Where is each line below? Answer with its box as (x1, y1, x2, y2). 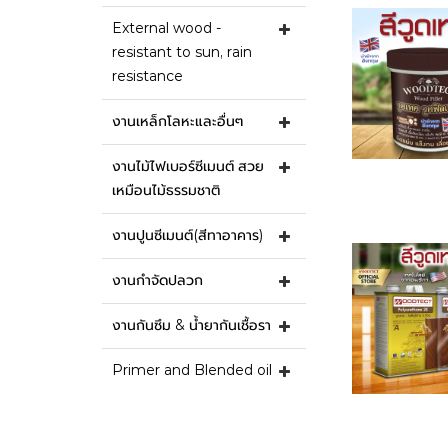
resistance (112, 65, 183, 87)
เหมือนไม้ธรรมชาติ (112, 179, 220, 201)
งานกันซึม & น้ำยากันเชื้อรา (112, 314, 271, 336)
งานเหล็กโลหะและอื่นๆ (112, 110, 243, 132)
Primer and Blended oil (112, 359, 272, 381)
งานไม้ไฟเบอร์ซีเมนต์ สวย (112, 155, 264, 177)
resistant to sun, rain (112, 41, 252, 63)
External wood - (112, 17, 221, 39)
